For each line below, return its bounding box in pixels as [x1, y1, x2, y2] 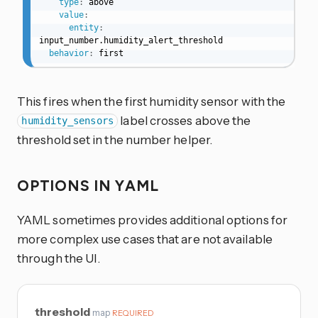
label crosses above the [118, 112, 251, 128]
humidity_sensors [21, 115, 114, 127]
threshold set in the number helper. [17, 131, 212, 147]
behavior [48, 48, 89, 58]
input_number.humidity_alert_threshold [38, 35, 223, 45]
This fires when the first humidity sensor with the [17, 93, 286, 109]
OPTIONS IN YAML [17, 177, 163, 195]
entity [68, 22, 99, 33]
